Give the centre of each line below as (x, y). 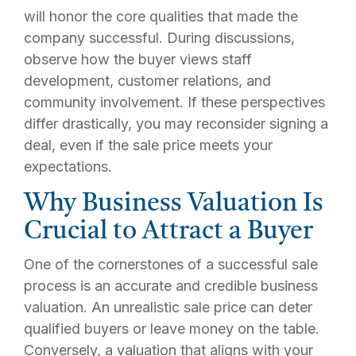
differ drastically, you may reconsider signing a (176, 124)
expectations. (68, 166)
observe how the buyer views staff (138, 59)
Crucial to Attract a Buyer (168, 232)
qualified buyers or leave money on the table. (172, 328)
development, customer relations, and (147, 81)
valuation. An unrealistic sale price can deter (168, 307)
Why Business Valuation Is (174, 204)
